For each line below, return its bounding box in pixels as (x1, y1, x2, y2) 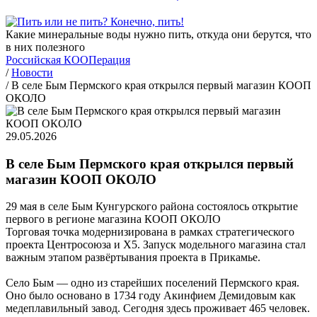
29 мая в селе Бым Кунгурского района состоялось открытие (6, 200, 298, 213)
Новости (11, 66, 53, 79)
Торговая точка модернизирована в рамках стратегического (6, 226, 294, 238)
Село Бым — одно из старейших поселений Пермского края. (6, 277, 299, 289)
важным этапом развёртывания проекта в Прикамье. (6, 251, 260, 264)
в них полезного (6, 40, 85, 53)
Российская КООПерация (6, 53, 130, 66)
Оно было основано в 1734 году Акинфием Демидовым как (6, 289, 296, 302)
